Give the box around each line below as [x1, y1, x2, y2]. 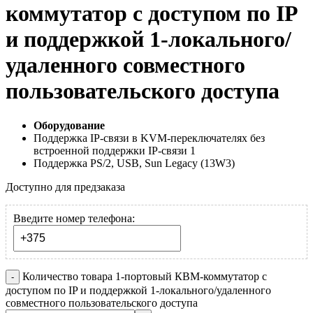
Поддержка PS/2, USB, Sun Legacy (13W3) [34, 156, 235, 169]
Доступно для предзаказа [6, 180, 125, 193]
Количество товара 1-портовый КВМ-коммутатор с [22, 270, 267, 282]
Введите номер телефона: [13, 212, 135, 224]
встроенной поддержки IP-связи [34, 144, 190, 156]
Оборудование [34, 119, 105, 131]
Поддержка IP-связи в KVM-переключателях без [34, 131, 265, 144]
